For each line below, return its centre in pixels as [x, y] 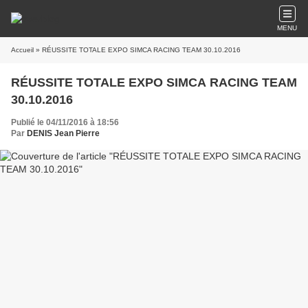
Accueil [22, 50]
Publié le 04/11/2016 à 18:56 [65, 122]
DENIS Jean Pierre [63, 133]
